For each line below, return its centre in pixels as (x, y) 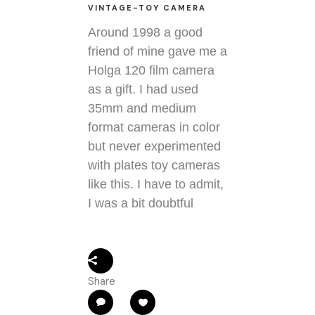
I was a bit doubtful (141, 203)
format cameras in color (154, 127)
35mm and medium (142, 108)
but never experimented (154, 146)
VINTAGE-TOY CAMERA (147, 7)
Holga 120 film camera (151, 70)
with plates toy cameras (154, 165)
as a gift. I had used (143, 89)
